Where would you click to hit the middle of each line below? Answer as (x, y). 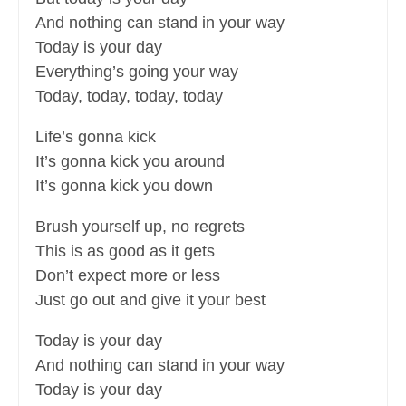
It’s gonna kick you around (130, 162)
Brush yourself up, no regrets (140, 227)
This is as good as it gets (125, 251)
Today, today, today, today (129, 97)
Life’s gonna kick (96, 137)
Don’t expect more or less (128, 276)
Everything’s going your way (137, 72)
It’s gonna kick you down (124, 186)
